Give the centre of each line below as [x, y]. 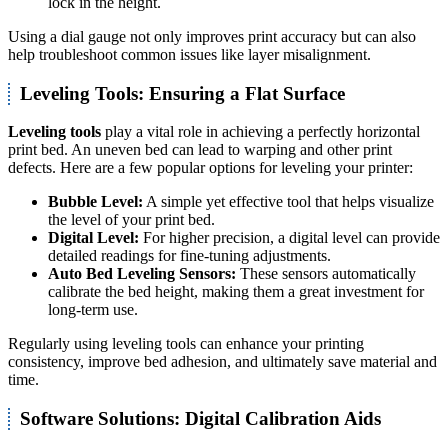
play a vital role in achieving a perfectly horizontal [260, 132]
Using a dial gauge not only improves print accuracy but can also [212, 36]
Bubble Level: [95, 202]
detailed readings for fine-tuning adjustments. [189, 256]
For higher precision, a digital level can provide [289, 238]
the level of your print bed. [131, 220]
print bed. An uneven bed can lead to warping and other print [200, 150]
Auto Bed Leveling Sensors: [142, 274]
